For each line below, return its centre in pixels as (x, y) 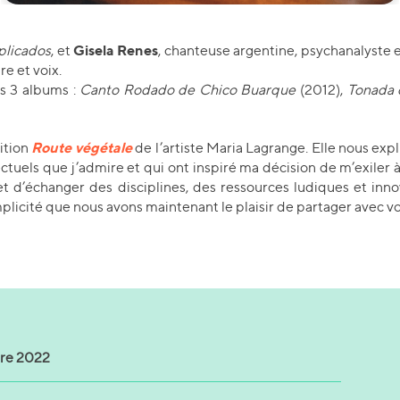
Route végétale (82, 147)
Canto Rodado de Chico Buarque (190, 89)
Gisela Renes (116, 50)
